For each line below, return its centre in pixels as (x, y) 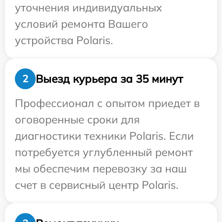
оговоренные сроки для (77, 119)
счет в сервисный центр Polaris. (97, 185)
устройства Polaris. (64, 40)
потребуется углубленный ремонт (104, 152)
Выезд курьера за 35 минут (109, 79)
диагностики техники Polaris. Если (104, 136)
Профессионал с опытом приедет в (107, 103)
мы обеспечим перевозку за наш (101, 168)
